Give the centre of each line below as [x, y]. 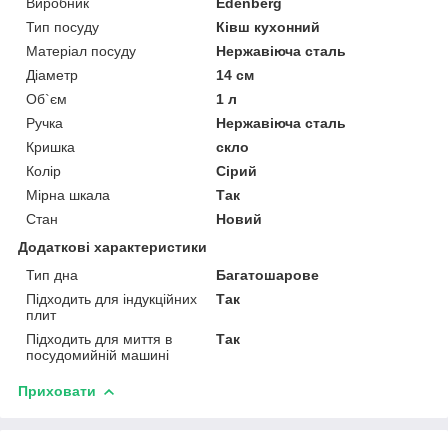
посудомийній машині [97, 354]
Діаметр [52, 74]
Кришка [50, 146]
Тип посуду [62, 26]
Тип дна [52, 274]
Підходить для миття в [99, 338]
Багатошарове [268, 274]
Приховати [57, 390]
